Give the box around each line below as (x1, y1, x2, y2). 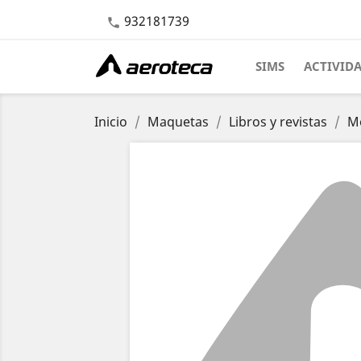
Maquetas (147, 113, 209, 131)
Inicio (94, 113, 127, 131)
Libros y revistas (229, 113, 327, 131)
